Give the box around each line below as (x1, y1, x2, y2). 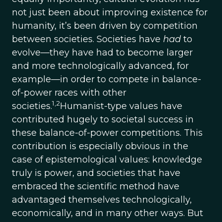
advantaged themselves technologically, (12, 194, 192, 205)
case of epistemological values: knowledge (12, 154, 202, 165)
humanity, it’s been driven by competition (12, 20, 198, 31)
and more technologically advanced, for (12, 60, 189, 71)
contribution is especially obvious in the (12, 141, 188, 152)
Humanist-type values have (60, 101, 182, 111)
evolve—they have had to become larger (12, 47, 193, 58)
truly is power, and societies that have (12, 167, 180, 178)
